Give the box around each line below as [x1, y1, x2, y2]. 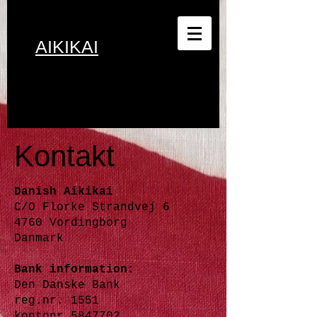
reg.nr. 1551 [14, 294, 99, 307]
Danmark [14, 232, 64, 245]
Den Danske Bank [14, 279, 120, 292]
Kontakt [14, 139, 123, 173]
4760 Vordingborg [14, 217, 127, 229]
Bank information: [14, 263, 134, 276]
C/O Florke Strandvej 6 [14, 201, 170, 214]
